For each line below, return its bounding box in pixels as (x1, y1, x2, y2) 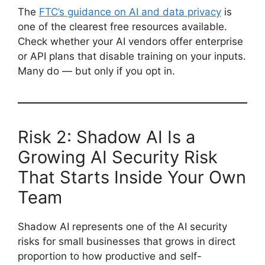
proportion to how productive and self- (18, 250, 202, 262)
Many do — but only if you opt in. (18, 64, 175, 77)
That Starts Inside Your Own (18, 166, 246, 188)
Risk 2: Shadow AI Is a (18, 126, 195, 147)
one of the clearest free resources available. (18, 20, 227, 33)
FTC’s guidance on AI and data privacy (39, 5, 221, 18)
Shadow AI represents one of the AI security (18, 220, 227, 232)
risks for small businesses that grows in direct (18, 235, 235, 247)
